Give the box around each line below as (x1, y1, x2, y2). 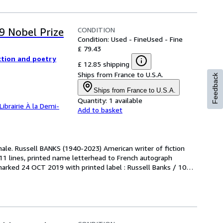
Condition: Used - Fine (78, 35, 147, 43)
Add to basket (78, 106, 122, 114)
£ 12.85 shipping (78, 60, 129, 68)
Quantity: (78, 96, 107, 105)
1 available (109, 96, 142, 105)
